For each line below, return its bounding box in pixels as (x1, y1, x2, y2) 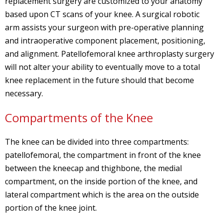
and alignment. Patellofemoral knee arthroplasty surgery (5, 48, 214, 59)
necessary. (5, 88, 45, 99)
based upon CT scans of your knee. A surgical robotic (5, 8, 199, 20)
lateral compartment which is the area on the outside (5, 189, 199, 200)
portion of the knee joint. (5, 202, 99, 213)
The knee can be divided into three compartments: (5, 136, 189, 147)
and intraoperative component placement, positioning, (5, 35, 205, 46)
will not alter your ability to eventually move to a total (5, 61, 200, 72)
